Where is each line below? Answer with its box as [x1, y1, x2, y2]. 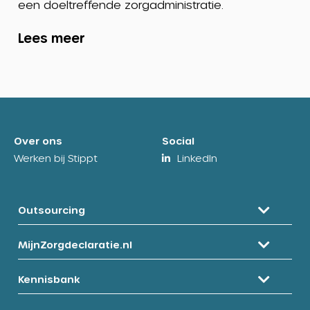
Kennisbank [18, 273, 80, 286]
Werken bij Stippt [14, 152, 98, 165]
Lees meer [17, 30, 84, 46]
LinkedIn [177, 152, 217, 165]
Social [162, 135, 194, 147]
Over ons [14, 135, 62, 147]
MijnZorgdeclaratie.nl [18, 239, 132, 251]
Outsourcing [18, 204, 85, 217]
